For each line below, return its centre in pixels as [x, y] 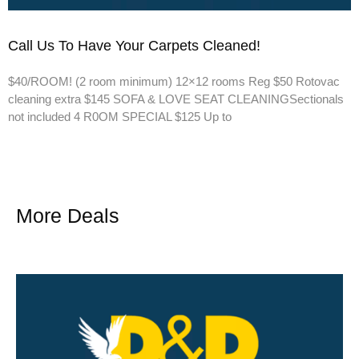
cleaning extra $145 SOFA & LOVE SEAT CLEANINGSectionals [176, 99]
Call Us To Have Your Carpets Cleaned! [134, 46]
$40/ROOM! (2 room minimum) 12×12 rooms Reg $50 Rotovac [174, 82]
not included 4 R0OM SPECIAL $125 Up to [120, 117]
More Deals [68, 216]
